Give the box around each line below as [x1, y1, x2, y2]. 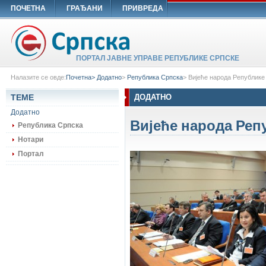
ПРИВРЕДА [122, 4, 163, 12]
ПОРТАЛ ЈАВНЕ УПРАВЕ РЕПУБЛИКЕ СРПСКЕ [76, 54, 239, 62]
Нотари [18, 135, 43, 144]
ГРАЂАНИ [66, 4, 103, 12]
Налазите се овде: [11, 74, 66, 81]
